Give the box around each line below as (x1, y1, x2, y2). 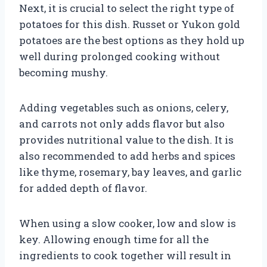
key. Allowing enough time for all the (19, 232, 209, 246)
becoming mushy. (19, 65, 108, 79)
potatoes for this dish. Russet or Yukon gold (19, 17, 240, 31)
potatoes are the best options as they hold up (19, 33, 244, 47)
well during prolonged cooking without (19, 49, 220, 63)
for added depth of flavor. (19, 181, 147, 195)
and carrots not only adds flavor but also (19, 116, 225, 131)
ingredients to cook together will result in (19, 248, 231, 262)
